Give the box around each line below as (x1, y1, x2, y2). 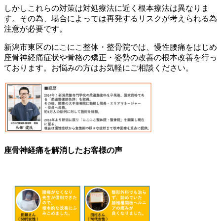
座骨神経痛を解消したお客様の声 (4, 146, 122, 154)
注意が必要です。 (4, 24, 67, 33)
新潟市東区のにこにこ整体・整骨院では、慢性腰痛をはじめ (4, 42, 217, 51)
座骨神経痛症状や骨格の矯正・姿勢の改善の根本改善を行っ (4, 53, 217, 62)
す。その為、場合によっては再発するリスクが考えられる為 (4, 14, 217, 23)
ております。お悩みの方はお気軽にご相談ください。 (4, 63, 195, 72)
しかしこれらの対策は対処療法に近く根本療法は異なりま (4, 3, 209, 12)
